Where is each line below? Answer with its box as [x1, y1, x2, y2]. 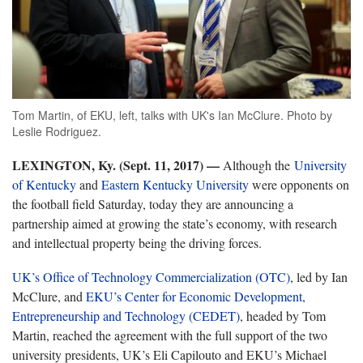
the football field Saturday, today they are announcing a [12, 194, 293, 212]
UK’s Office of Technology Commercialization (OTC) [12, 267, 290, 285]
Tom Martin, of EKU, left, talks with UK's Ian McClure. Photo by [12, 106, 332, 123]
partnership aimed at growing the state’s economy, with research [12, 214, 337, 232]
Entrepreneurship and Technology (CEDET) [12, 306, 240, 324]
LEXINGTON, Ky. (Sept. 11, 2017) [12, 155, 203, 174]
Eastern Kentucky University [101, 175, 249, 193]
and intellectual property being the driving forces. [12, 233, 262, 251]
